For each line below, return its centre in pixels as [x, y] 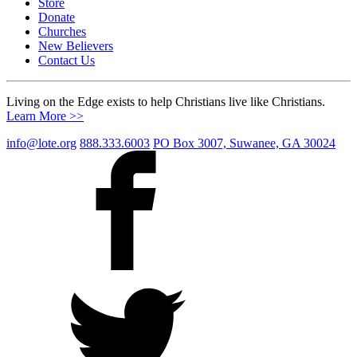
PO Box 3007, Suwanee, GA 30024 [244, 143]
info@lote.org [41, 143]
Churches [62, 31]
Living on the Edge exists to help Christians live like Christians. [166, 101]
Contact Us [67, 60]
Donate [57, 17]
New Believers [76, 45]
